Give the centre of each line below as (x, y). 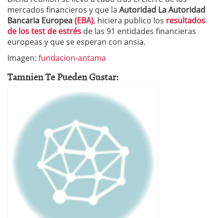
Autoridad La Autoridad (162, 9)
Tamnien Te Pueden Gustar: (63, 76)
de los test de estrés (45, 31)
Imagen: (22, 58)
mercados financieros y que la (63, 9)
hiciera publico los (131, 20)
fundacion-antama (71, 58)
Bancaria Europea (41, 20)
